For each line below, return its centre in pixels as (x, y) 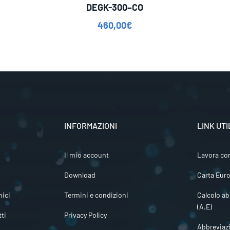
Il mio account (87, 155)
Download (80, 175)
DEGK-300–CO (115, 7)
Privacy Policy (86, 215)
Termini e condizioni (97, 195)
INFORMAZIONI (91, 126)
